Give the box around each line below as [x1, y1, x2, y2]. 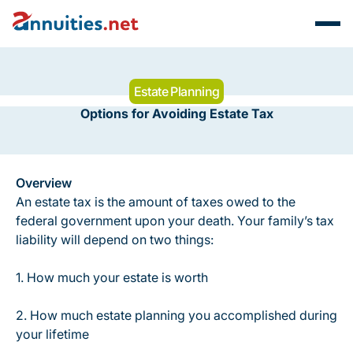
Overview [16, 175, 72, 191]
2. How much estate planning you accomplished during [16, 307, 337, 323]
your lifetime [16, 326, 89, 342]
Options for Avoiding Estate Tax [80, 106, 273, 121]
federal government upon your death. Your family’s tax [16, 213, 334, 229]
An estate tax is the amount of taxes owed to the [16, 194, 295, 210]
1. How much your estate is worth [16, 269, 208, 285]
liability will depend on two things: [16, 232, 214, 247]
